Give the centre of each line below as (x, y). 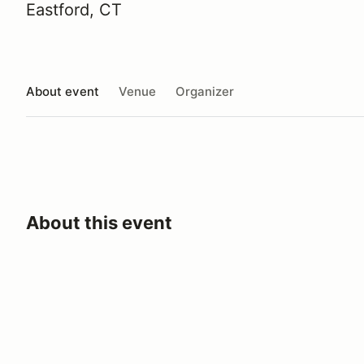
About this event (99, 223)
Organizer (205, 91)
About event (63, 91)
